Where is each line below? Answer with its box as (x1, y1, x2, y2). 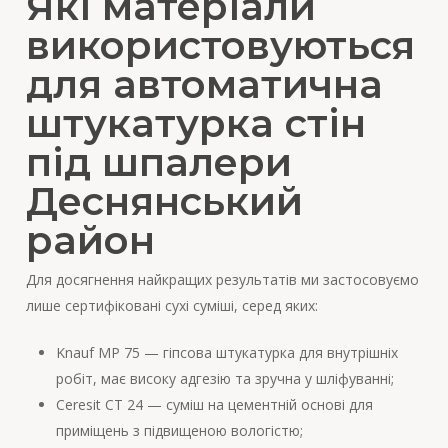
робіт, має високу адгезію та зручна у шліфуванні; (55, 369, 394, 389)
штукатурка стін (25, 99, 366, 148)
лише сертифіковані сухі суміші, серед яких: (25, 296, 318, 316)
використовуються (25, 21, 415, 70)
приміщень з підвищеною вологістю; (55, 421, 303, 441)
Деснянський (25, 177, 303, 226)
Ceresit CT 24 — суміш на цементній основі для (55, 395, 373, 415)
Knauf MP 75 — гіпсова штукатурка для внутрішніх (55, 343, 398, 363)
